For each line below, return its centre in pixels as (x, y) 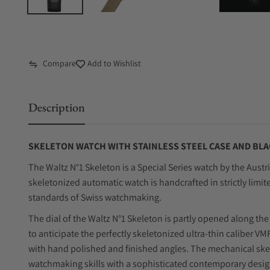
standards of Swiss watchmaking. (95, 197)
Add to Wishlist (113, 63)
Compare (59, 63)
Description (57, 107)
